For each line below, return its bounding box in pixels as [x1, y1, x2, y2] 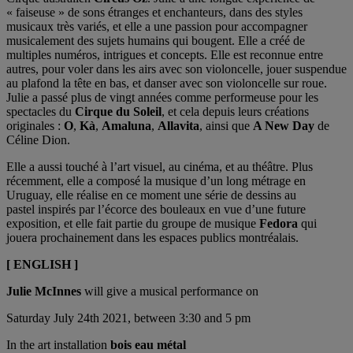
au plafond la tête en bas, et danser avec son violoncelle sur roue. [6, 76, 327, 91]
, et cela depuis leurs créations [162, 105, 309, 119]
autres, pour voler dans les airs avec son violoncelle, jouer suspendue [6, 62, 347, 76]
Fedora [259, 217, 298, 231]
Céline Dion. [6, 133, 70, 147]
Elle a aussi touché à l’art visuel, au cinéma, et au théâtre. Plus [6, 160, 313, 174]
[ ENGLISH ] [6, 258, 78, 272]
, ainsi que [199, 119, 253, 133]
